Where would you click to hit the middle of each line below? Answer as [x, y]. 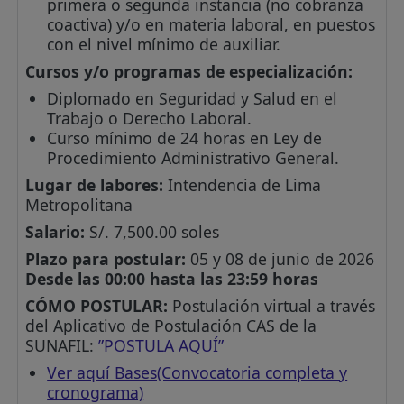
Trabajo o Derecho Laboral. [150, 119]
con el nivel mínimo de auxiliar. [164, 45]
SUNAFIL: [62, 346]
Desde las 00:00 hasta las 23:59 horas [172, 279]
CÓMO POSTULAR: [97, 306]
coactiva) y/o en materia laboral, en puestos [211, 25]
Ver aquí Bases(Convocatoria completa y [197, 373]
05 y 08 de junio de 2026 [280, 259]
